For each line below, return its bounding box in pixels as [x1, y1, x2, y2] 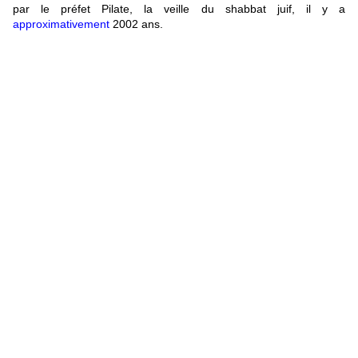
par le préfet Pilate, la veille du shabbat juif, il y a [13, 2, 345, 16]
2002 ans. [109, 18, 163, 31]
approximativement [13, 18, 109, 31]
